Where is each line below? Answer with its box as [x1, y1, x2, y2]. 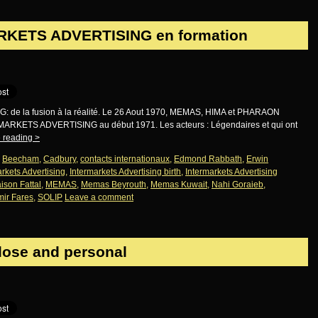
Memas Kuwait [150, 180, 207, 190]
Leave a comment [65, 192, 133, 202]
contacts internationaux [80, 154, 170, 164]
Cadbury [43, 154, 76, 164]
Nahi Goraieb [212, 180, 263, 190]
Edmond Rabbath [174, 154, 242, 164]
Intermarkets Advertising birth [70, 167, 181, 177]
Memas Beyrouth [81, 180, 146, 190]
